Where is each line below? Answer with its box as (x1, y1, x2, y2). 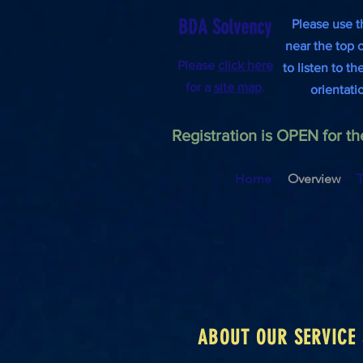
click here (217, 58, 273, 72)
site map (213, 80, 262, 94)
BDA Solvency (178, 15, 271, 39)
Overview (288, 171, 340, 186)
